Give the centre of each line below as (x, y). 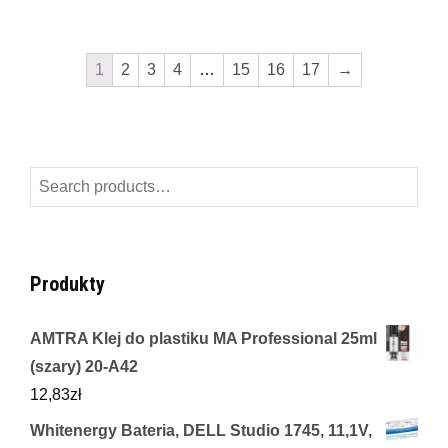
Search (54, 179)
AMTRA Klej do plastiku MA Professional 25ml (203, 338)
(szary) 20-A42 (84, 366)
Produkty (67, 283)
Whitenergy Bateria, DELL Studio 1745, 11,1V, (201, 430)
